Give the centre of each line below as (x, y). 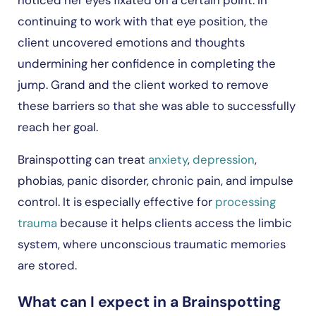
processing (245, 201)
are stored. (48, 265)
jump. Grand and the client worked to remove (143, 84)
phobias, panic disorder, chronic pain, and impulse (155, 180)
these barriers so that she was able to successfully (156, 105)
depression (223, 159)
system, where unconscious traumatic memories (151, 244)
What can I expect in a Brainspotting (149, 302)
